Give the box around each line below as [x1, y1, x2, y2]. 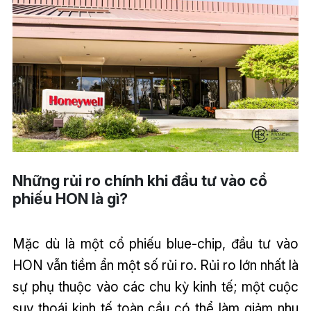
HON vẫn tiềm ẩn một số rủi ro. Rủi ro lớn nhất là [12, 256, 299, 274]
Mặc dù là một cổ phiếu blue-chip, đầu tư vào [12, 235, 299, 252]
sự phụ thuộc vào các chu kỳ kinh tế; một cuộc [12, 278, 299, 295]
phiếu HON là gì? [12, 189, 128, 208]
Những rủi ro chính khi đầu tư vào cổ [12, 171, 267, 190]
